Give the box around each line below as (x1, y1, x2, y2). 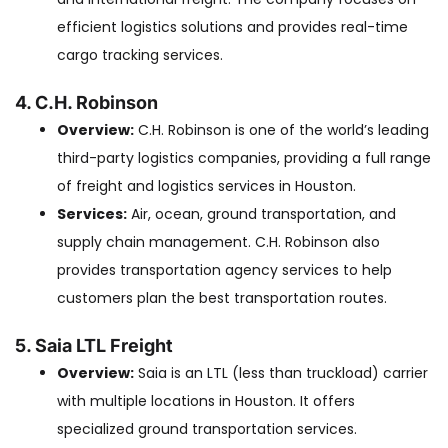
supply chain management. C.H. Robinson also (57, 232, 380, 252)
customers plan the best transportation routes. (57, 288, 387, 308)
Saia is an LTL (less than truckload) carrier (134, 363, 428, 383)
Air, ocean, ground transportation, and (127, 204, 396, 224)
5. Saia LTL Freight (15, 335, 173, 356)
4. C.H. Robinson (15, 92, 158, 113)
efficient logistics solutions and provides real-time (57, 17, 408, 37)
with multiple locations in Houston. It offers (57, 391, 355, 411)
